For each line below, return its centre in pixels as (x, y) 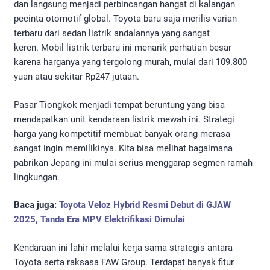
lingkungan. (37, 177)
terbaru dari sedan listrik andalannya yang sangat (112, 33)
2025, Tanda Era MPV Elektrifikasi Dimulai (99, 220)
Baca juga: (36, 205)
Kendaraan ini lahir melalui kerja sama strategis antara (123, 247)
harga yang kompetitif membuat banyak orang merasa (122, 133)
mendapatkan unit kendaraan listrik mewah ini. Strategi (124, 119)
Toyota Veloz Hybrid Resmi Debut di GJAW (145, 205)
